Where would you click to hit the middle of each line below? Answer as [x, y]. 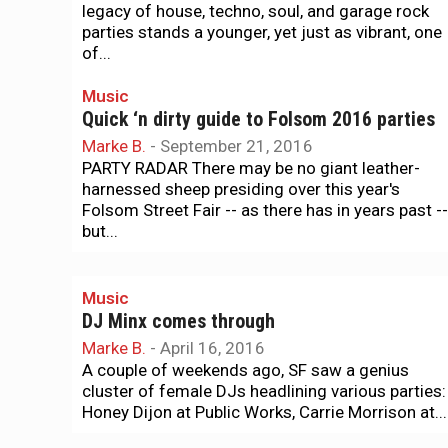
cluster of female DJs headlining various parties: [264, 391]
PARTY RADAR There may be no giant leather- [251, 168]
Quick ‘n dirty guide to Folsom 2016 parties [258, 119]
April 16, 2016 [212, 348]
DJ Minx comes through [178, 321]
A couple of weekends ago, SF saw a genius [245, 370]
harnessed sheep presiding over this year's [241, 189]
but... [100, 231]
